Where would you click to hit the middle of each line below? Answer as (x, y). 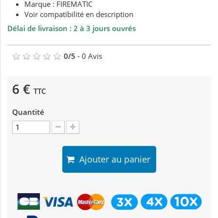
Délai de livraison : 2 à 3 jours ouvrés (72, 28)
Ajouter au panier (112, 159)
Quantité (28, 112)
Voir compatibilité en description (79, 14)
